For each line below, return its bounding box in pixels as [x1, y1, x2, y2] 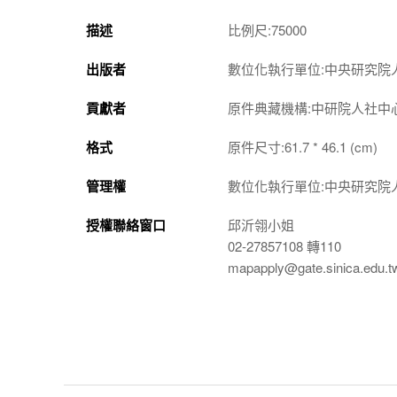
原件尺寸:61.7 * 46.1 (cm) [228, 137, 378, 156]
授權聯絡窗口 [86, 215, 166, 235]
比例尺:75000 [228, 20, 307, 39]
